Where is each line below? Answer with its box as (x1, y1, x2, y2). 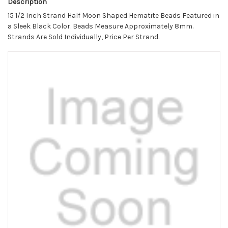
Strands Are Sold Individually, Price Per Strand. (8, 33, 159, 42)
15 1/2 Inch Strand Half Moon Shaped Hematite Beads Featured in (8, 11, 219, 20)
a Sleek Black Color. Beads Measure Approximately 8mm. (8, 22, 193, 31)
